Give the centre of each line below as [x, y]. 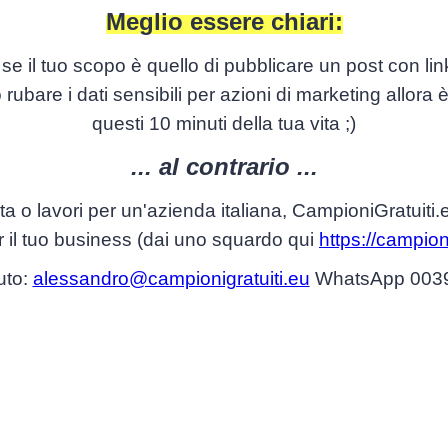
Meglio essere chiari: [224, 21]
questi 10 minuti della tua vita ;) [224, 123]
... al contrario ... [224, 166]
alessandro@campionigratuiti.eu [171, 278]
